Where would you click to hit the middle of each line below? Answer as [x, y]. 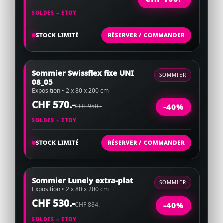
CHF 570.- [53, 105]
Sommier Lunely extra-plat [83, 180]
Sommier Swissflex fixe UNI [83, 73]
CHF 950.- [88, 106]
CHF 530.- [53, 203]
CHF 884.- [88, 204]
